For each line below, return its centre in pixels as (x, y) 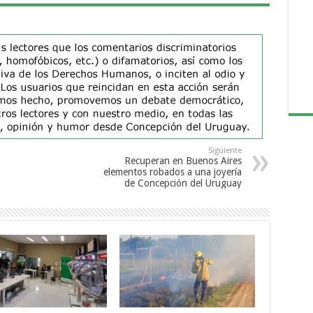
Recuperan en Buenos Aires (183, 161)
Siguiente (225, 151)
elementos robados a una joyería (172, 172)
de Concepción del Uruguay (183, 183)
